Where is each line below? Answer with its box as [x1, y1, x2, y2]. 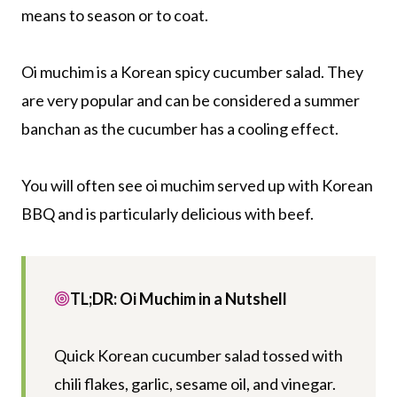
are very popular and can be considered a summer [21, 90, 360, 110]
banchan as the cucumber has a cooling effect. [21, 118, 339, 138]
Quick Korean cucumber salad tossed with [54, 345, 343, 365]
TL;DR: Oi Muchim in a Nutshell [70, 288, 287, 308]
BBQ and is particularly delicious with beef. [21, 203, 314, 223]
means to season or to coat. [21, 4, 208, 25]
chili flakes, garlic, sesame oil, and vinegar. [54, 373, 336, 393]
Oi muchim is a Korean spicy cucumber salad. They [21, 61, 363, 82]
